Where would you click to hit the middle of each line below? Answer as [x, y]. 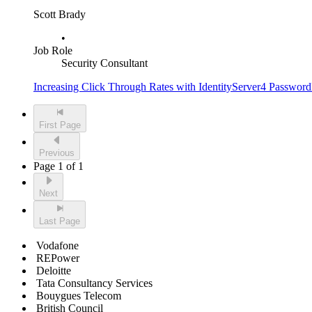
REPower [58, 258]
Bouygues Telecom [79, 296]
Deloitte [54, 271]
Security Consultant [104, 63]
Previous [57, 153]
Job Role [53, 51]
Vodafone [57, 246]
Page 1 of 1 [58, 166]
